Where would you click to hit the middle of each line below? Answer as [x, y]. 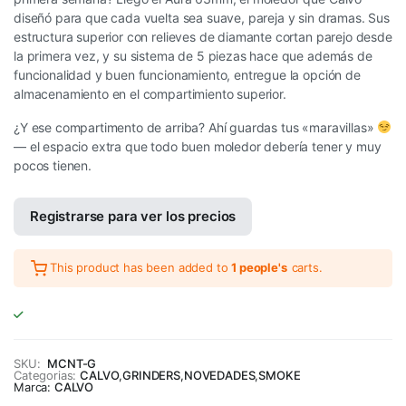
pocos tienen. [53, 165]
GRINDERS [152, 375]
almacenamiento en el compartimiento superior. [150, 93]
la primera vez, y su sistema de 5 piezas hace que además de [193, 55]
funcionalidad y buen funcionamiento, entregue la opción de [187, 74]
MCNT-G [72, 363]
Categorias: [45, 375]
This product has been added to [141, 268]
